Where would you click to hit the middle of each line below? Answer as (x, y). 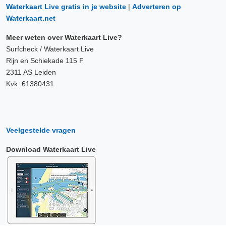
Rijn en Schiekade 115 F (45, 61)
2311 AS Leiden (31, 72)
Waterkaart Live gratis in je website (66, 7)
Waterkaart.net (31, 18)
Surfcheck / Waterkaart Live (50, 49)
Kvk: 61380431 (30, 84)
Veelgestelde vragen (41, 130)
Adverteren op (157, 7)
